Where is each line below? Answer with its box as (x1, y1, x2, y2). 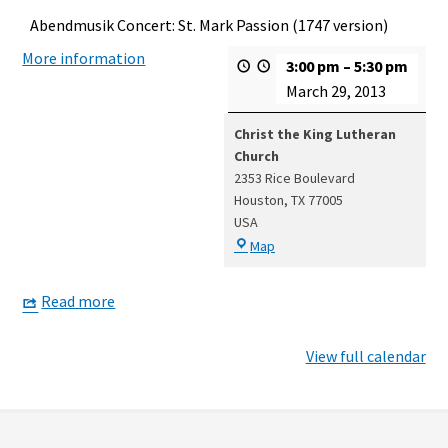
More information (22, 48, 146, 68)
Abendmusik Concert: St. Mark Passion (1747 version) (30, 15, 389, 35)
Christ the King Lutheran (234, 125, 396, 143)
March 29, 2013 (285, 81, 386, 101)
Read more (41, 291, 116, 311)
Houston (234, 191, 284, 209)
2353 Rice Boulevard (234, 169, 355, 187)
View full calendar (305, 345, 426, 366)
